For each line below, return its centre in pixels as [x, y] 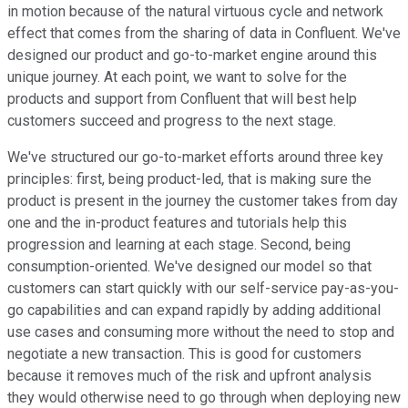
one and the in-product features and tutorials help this [177, 223]
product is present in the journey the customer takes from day [203, 201]
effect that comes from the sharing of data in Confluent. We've [204, 34]
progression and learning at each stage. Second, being [179, 245]
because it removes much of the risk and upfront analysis [189, 376]
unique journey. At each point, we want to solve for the [177, 77]
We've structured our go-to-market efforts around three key [195, 158]
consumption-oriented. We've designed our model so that [189, 267]
